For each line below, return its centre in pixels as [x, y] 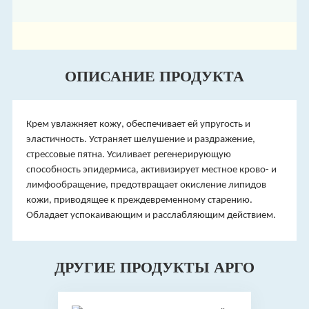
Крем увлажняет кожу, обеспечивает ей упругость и [138, 124]
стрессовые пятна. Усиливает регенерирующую [128, 155]
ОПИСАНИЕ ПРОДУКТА [154, 76]
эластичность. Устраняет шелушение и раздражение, [140, 140]
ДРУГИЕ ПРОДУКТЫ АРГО [154, 267]
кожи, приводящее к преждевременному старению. [139, 200]
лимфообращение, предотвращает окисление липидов [146, 185]
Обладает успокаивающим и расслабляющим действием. [151, 216]
